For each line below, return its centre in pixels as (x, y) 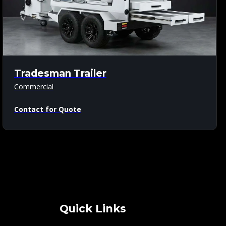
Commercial (34, 86)
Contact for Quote (48, 109)
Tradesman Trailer (60, 73)
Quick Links (93, 208)
